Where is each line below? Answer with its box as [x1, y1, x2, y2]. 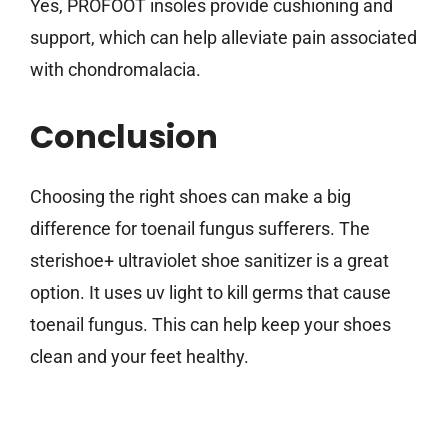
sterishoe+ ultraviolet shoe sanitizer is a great [30, 250, 389, 272]
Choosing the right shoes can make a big [30, 186, 351, 208]
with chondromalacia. [30, 59, 201, 81]
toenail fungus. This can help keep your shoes [30, 314, 391, 336]
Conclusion [30, 114, 218, 160]
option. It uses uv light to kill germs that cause [30, 282, 391, 304]
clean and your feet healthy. [30, 346, 249, 368]
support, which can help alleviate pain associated [30, 27, 417, 49]
